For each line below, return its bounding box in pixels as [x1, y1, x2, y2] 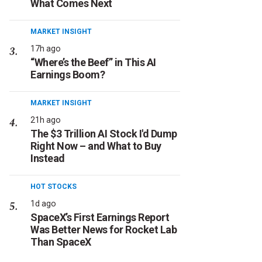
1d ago [30, 199, 56, 208]
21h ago [30, 115, 61, 125]
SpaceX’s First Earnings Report [30, 211, 169, 223]
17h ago [30, 44, 61, 53]
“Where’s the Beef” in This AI [30, 56, 156, 68]
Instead [30, 152, 65, 164]
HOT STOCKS [30, 182, 77, 191]
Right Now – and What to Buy [30, 140, 161, 152]
